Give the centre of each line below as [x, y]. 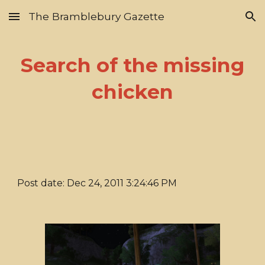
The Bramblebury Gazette [96, 16]
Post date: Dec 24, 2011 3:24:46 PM [97, 183]
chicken [132, 92]
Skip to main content [51, 22]
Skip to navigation [219, 22]
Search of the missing [132, 65]
